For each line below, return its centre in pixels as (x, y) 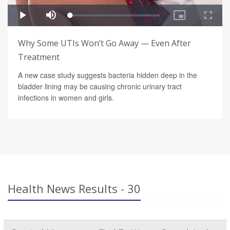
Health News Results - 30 (74, 189)
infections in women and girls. (66, 98)
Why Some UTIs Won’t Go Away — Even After (104, 43)
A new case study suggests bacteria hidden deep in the (108, 75)
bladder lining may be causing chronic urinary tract (100, 87)
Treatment (39, 57)
